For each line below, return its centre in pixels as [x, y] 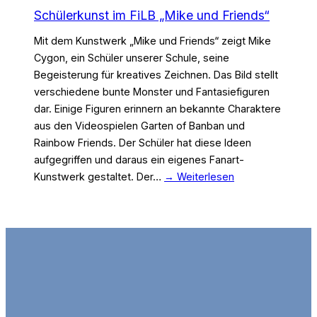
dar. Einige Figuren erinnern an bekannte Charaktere [157, 109]
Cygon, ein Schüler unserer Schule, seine [132, 58]
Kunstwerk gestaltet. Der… [99, 177]
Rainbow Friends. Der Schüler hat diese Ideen [143, 143]
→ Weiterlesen [199, 177]
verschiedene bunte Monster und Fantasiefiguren [152, 92]
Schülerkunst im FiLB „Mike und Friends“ [152, 15]
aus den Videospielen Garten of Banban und [139, 126]
